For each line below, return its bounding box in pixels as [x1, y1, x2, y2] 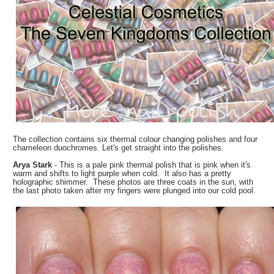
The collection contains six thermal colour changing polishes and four [13, 135, 258, 144]
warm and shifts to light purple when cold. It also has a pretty [13, 169, 232, 179]
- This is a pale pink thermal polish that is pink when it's [54, 160, 251, 170]
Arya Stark [13, 160, 55, 170]
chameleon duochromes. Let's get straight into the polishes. [13, 143, 224, 153]
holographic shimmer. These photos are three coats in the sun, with [13, 177, 254, 187]
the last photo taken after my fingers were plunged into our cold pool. [13, 186, 256, 196]
